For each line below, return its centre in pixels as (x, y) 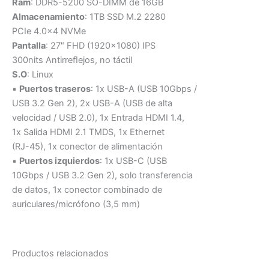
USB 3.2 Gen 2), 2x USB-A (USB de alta (92, 103)
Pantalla (29, 45)
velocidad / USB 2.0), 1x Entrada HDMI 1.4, (98, 117)
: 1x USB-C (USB (133, 161)
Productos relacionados (60, 253)
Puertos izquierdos (59, 161)
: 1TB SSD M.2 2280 (125, 17)
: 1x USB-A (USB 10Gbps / (144, 89)
